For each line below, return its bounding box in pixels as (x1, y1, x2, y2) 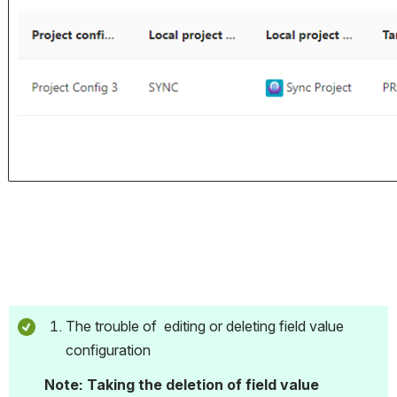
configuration (66, 340, 151, 359)
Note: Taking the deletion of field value (44, 375, 319, 393)
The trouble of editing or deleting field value (66, 316, 344, 335)
